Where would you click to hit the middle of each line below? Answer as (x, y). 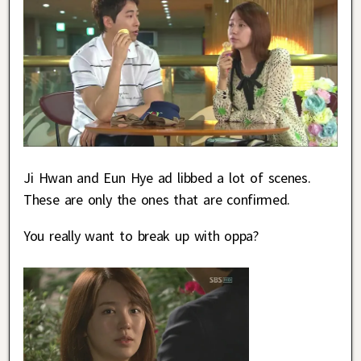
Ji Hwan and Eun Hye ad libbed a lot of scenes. (167, 178)
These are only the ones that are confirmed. (157, 200)
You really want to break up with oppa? (141, 236)
